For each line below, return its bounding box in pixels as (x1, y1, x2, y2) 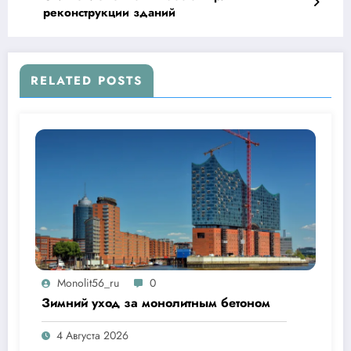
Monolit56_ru (57, 274, 119, 291)
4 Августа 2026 (56, 327, 128, 343)
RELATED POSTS (31, 71, 143, 89)
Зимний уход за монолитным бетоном (42, 293, 270, 312)
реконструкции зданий (43, 3, 175, 21)
